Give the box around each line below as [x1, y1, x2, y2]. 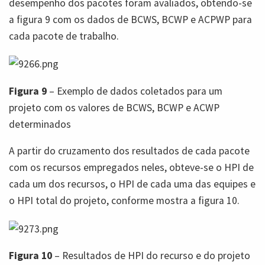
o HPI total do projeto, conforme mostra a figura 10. [9, 194, 240, 208]
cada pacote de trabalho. [9, 29, 119, 43]
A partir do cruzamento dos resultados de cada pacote [9, 144, 250, 158]
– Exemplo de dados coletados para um [47, 84, 222, 98]
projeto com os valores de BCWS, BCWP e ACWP [9, 101, 219, 114]
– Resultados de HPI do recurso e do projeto [52, 249, 250, 263]
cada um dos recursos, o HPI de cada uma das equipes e [9, 177, 256, 191]
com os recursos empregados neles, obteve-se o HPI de [9, 161, 254, 174]
